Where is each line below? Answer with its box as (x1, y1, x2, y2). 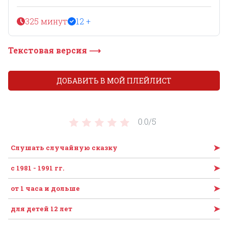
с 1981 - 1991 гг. (11, 163, 64, 173)
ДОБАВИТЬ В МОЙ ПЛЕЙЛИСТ (56, 75, 172, 85)
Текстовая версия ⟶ (8, 44, 101, 55)
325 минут (25, 15, 68, 26)
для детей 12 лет (11, 204, 72, 213)
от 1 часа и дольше (11, 183, 80, 193)
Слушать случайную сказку (11, 142, 118, 152)
